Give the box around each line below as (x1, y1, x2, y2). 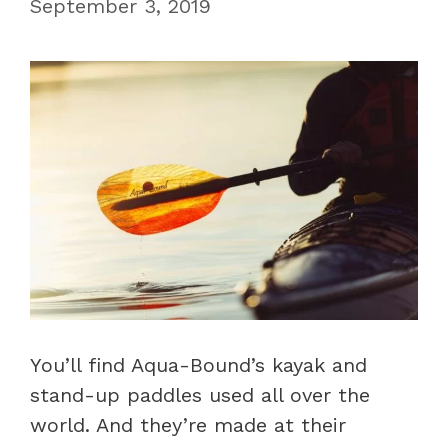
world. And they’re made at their (30, 413, 346, 437)
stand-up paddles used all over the (30, 383, 370, 407)
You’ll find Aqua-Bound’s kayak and (30, 353, 367, 377)
